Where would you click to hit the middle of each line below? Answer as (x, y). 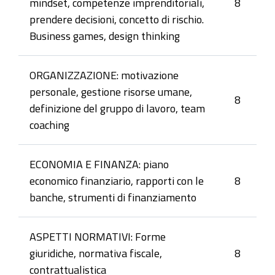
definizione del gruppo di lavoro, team (117, 108)
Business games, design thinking (105, 36)
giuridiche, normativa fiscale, (96, 253)
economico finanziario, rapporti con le (117, 180)
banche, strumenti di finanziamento (113, 197)
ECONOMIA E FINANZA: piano (99, 164)
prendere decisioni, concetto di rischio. (117, 19)
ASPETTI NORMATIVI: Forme (98, 236)
